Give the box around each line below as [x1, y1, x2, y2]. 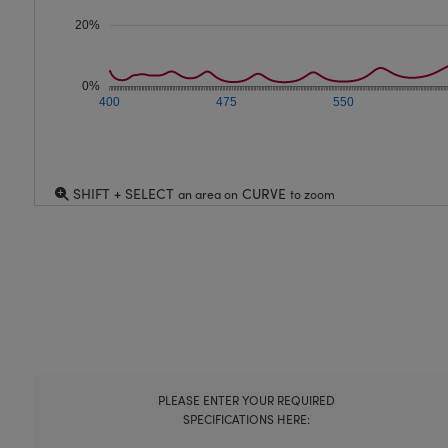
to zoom [289, 186, 335, 202]
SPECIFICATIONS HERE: [182, 411, 310, 427]
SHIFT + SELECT [68, 184, 178, 203]
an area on [177, 186, 238, 202]
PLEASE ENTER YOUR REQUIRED [157, 392, 335, 408]
